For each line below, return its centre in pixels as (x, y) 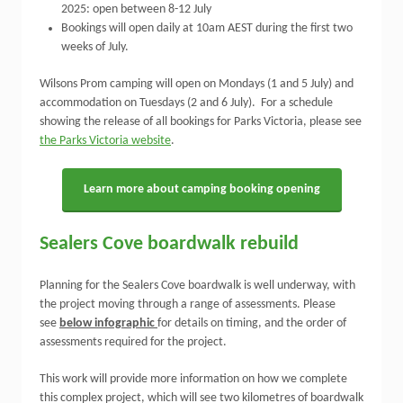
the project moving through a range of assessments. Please (188, 304)
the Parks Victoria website (105, 141)
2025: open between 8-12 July (136, 9)
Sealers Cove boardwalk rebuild (169, 244)
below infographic (108, 323)
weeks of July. (96, 47)
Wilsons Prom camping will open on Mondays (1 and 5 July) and (197, 84)
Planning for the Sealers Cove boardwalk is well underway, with (197, 286)
